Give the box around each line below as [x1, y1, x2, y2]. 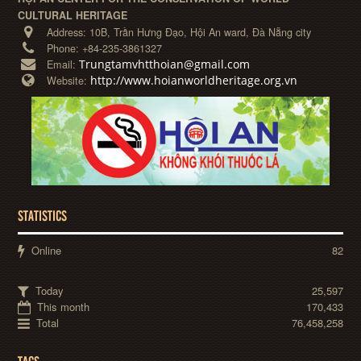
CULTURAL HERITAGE [18, 8, 128, 23]
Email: [47, 57, 80, 72]
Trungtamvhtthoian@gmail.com [79, 56, 251, 72]
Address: [47, 25, 90, 39]
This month [34, 299, 90, 314]
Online [28, 243, 62, 258]
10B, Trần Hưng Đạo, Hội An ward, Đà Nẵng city [89, 25, 312, 39]
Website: [47, 73, 91, 88]
